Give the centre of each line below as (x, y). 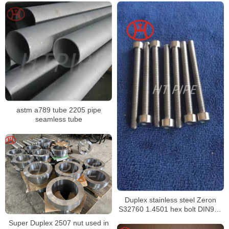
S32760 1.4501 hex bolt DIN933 (170, 209)
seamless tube (59, 119)
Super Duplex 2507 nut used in (59, 223)
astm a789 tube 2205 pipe (59, 110)
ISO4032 (170, 218)
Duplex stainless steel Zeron (170, 200)
